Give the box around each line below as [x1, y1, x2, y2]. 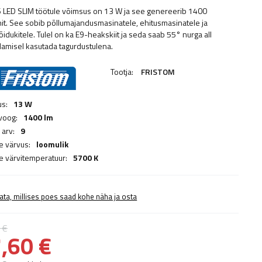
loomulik [36, 138, 69, 150]
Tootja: [111, 65, 136, 78]
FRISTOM [141, 65, 175, 78]
